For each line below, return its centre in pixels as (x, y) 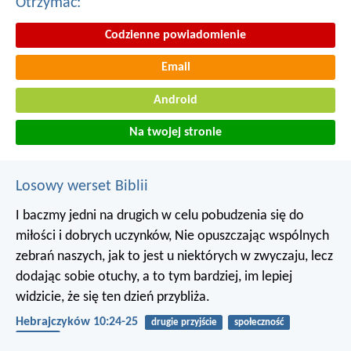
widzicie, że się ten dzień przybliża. (113, 298)
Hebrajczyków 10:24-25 (77, 322)
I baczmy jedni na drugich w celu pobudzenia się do (160, 216)
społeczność (259, 323)
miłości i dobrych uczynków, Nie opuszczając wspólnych (172, 237)
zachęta (38, 338)
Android (175, 100)
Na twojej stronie (175, 133)
